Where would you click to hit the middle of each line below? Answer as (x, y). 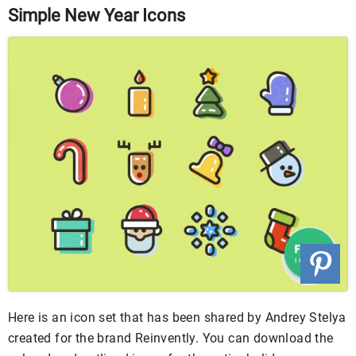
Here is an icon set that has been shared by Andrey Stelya (177, 317)
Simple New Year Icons (97, 15)
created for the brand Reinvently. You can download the (171, 338)
